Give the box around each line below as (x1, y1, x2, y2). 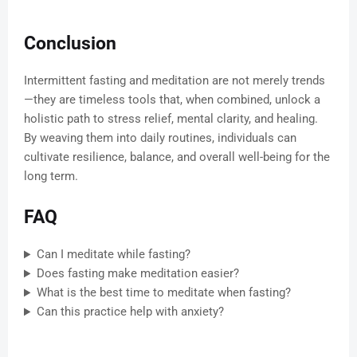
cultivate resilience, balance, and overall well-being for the (24, 150, 330, 165)
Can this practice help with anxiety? (36, 304, 224, 320)
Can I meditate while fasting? (36, 247, 190, 262)
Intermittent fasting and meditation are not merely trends (24, 73, 325, 88)
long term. (24, 169, 78, 184)
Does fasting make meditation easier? (36, 266, 239, 281)
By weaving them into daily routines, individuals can (24, 131, 296, 146)
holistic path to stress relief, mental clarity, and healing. (24, 112, 318, 127)
